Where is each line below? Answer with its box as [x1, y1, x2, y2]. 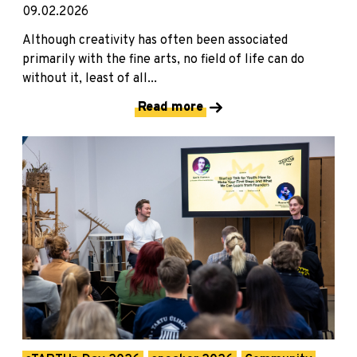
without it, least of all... [22, 70, 157, 87]
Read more [138, 99, 203, 116]
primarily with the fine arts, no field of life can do [22, 51, 304, 68]
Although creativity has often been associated [22, 32, 288, 49]
